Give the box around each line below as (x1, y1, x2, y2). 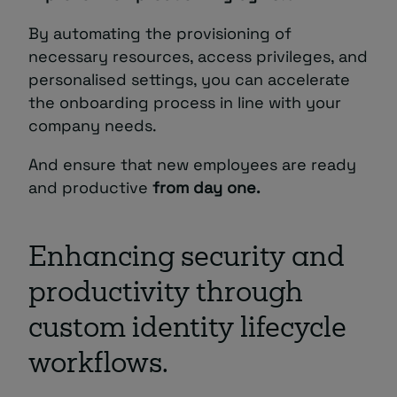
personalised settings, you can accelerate (28, 69, 350, 90)
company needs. (28, 115, 157, 136)
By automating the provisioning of (28, 23, 292, 44)
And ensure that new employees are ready (28, 154, 356, 175)
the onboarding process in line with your (28, 92, 341, 113)
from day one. (152, 177, 261, 198)
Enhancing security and (28, 245, 345, 274)
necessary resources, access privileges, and (28, 46, 368, 67)
